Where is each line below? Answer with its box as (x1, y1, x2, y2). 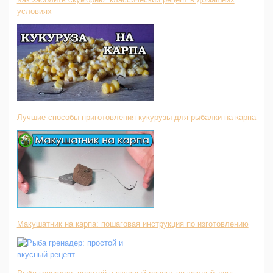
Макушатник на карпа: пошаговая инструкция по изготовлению (16, 219, 249, 229)
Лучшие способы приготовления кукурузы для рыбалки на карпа (16, 113, 256, 122)
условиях (16, 6, 52, 16)
